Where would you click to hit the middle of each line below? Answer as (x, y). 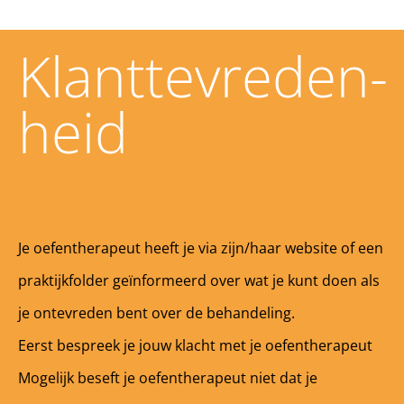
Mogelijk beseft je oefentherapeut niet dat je (168, 378)
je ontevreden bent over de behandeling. (156, 313)
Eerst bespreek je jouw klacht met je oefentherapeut (195, 346)
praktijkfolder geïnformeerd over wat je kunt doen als (199, 281)
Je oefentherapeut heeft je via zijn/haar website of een (201, 248)
